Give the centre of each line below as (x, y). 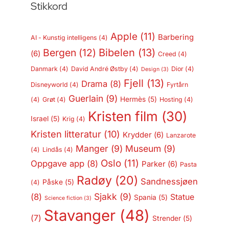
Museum (143, 149)
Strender (166, 219)
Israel (40, 119)
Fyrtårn (177, 85)
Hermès (133, 99)
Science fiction (63, 198)
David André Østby (99, 69)
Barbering (176, 38)
